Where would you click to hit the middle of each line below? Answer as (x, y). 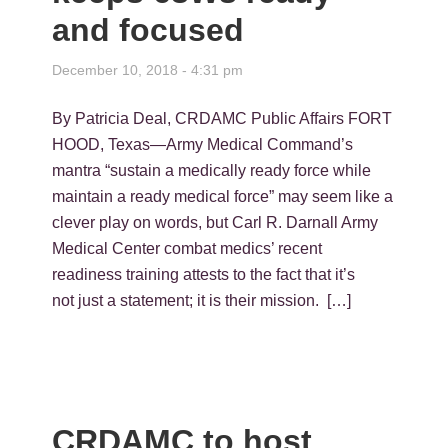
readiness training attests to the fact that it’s (204, 275)
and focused (148, 30)
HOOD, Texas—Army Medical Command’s (203, 145)
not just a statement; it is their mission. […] (202, 301)
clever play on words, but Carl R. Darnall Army (215, 223)
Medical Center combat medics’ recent (187, 249)
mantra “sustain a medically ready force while (212, 171)
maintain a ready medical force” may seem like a (223, 197)
